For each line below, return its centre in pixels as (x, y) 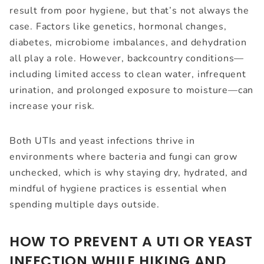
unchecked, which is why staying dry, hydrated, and (128, 173)
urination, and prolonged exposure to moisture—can (132, 90)
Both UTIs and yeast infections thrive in (102, 141)
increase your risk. (52, 106)
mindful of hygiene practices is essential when (118, 189)
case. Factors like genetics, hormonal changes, (118, 27)
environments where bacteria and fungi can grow (123, 157)
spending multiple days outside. (85, 205)
